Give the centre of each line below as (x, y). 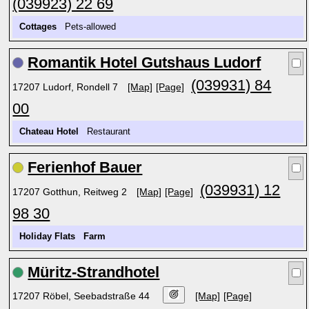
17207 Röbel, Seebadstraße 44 (83, 296)
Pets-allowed (89, 27)
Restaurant (108, 132)
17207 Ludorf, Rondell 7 (67, 87)
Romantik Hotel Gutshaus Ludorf (144, 62)
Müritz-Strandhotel (94, 272)
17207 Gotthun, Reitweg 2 (71, 192)
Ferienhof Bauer (85, 167)
